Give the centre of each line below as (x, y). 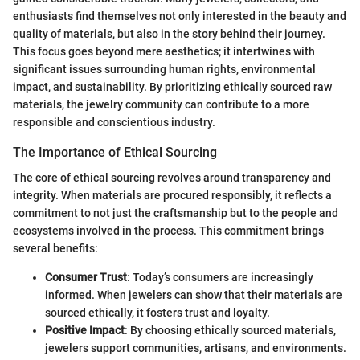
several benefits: (55, 248)
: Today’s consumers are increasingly (220, 277)
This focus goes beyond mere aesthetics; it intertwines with (164, 51)
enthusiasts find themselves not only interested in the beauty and (180, 16)
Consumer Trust (86, 277)
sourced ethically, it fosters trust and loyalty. (157, 312)
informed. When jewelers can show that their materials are (194, 295)
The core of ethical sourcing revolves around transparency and (172, 177)
